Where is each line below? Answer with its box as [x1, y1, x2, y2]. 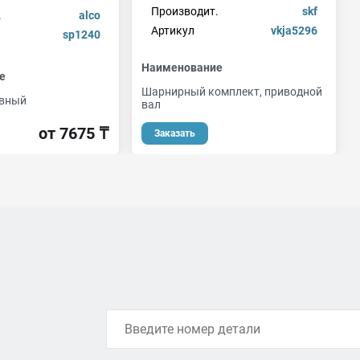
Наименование [141, 61, 223, 74]
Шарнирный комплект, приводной [141, 85, 322, 98]
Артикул [150, 24, 194, 37]
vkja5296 [270, 24, 317, 37]
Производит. [150, 5, 219, 18]
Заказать [154, 128, 195, 139]
